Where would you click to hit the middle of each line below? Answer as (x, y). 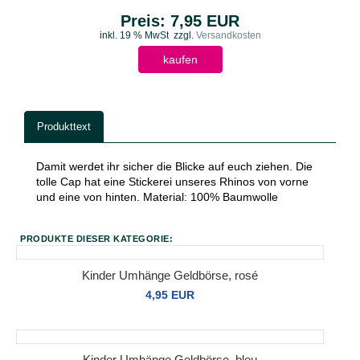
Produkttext (64, 127)
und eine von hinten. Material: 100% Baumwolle (157, 197)
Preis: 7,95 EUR (180, 21)
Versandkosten (227, 35)
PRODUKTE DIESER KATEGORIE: (96, 239)
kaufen (180, 59)
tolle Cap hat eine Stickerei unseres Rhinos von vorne (172, 182)
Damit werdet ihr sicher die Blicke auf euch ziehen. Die (174, 166)
